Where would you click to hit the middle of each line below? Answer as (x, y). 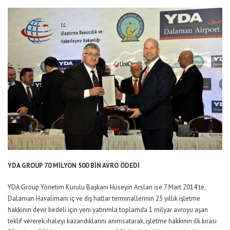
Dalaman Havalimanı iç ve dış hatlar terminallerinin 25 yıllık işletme (104, 199)
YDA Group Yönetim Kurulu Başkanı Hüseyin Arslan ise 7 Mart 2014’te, (107, 187)
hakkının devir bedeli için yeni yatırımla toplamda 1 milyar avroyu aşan (108, 210)
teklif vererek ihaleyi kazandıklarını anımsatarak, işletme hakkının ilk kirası (112, 221)
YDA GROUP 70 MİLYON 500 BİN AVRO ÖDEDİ (74, 166)
